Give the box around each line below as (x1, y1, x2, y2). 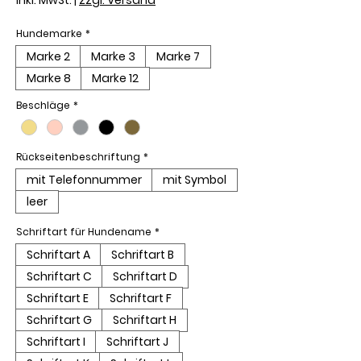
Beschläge (16, 98, 70, 112)
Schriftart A (27, 246, 90, 263)
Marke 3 (91, 48, 135, 64)
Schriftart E (27, 289, 89, 306)
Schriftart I (27, 333, 85, 350)
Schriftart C (27, 268, 92, 284)
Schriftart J (106, 333, 168, 350)
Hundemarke (16, 26, 82, 40)
